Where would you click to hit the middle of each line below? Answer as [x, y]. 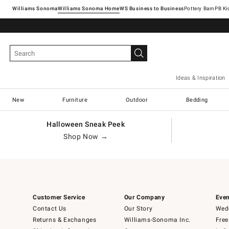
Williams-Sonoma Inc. [157, 220]
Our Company [144, 197]
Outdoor [136, 100]
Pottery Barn [199, 8]
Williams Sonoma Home [89, 8]
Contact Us [50, 209]
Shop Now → [86, 136]
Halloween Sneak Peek [86, 124]
